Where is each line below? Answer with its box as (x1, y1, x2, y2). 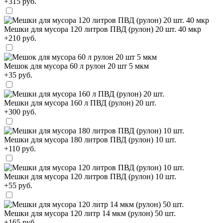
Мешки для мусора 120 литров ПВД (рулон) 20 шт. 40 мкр (4, 24, 201, 33)
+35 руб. (4, 70, 32, 79)
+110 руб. (4, 144, 36, 153)
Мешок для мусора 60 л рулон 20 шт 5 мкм (4, 61, 149, 70)
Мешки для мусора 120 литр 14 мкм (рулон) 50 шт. (4, 209, 176, 218)
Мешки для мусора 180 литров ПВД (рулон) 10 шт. (4, 135, 176, 144)
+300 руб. (4, 107, 36, 116)
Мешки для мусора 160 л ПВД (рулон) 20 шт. (4, 98, 156, 107)
